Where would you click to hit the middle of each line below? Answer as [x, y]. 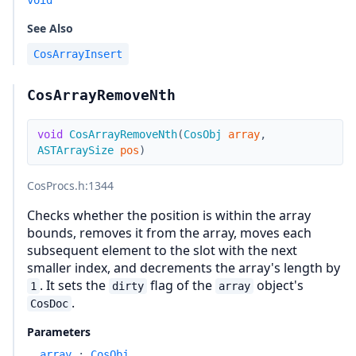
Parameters [59, 332]
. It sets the [74, 285]
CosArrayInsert [78, 54]
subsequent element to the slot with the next [162, 250]
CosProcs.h [56, 186]
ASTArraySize [75, 150]
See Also [50, 28]
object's [279, 285]
